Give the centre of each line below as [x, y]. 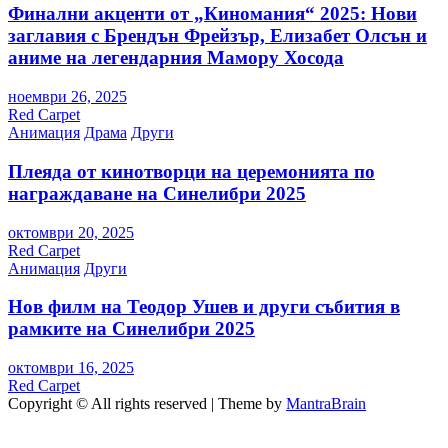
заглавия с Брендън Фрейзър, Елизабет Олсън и [217, 36]
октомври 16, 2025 [71, 367]
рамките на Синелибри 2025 [131, 329]
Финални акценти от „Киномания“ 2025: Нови [212, 14]
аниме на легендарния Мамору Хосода [176, 58]
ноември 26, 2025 [67, 97]
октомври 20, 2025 [71, 232]
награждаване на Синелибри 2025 [157, 193]
